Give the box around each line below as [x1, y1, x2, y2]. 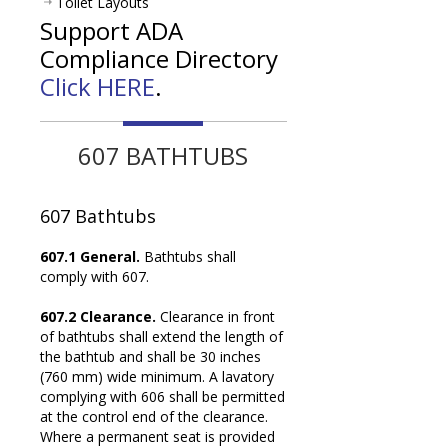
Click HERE [40, 69, 155, 103]
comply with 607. [40, 266, 149, 286]
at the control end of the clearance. [40, 406, 268, 426]
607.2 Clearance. [40, 306, 156, 326]
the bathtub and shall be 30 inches [40, 346, 261, 366]
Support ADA [40, 13, 183, 47]
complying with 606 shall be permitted [40, 386, 285, 406]
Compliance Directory [40, 41, 278, 75]
